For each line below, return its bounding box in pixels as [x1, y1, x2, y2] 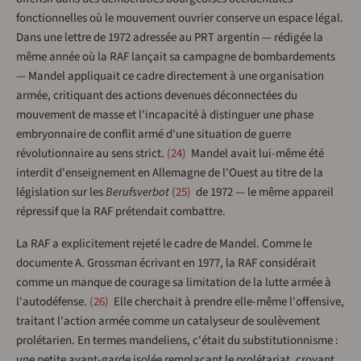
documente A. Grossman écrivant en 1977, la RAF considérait [16, 255, 316, 272]
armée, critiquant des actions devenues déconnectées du [16, 87, 297, 105]
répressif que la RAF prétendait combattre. [16, 203, 226, 221]
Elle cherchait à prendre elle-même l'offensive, [111, 293, 344, 311]
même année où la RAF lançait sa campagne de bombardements [16, 48, 335, 66]
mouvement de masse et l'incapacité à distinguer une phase [16, 106, 313, 124]
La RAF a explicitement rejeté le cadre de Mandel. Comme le [16, 235, 312, 253]
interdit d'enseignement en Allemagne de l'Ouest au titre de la [16, 164, 323, 182]
